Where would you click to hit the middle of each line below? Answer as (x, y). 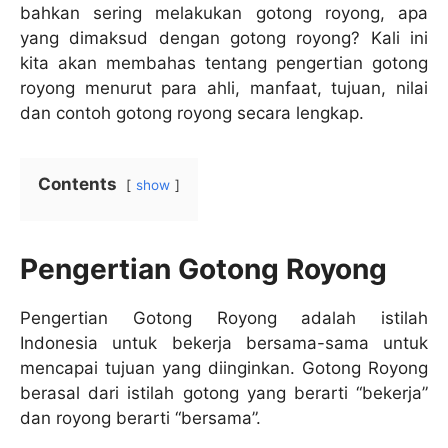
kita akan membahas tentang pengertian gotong (224, 63)
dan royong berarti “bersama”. (140, 418)
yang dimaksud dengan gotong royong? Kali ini (224, 38)
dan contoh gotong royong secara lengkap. (192, 113)
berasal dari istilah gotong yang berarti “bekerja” (224, 393)
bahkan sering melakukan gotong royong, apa (224, 13)
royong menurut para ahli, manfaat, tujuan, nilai (224, 88)
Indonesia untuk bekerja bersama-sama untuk (224, 343)
